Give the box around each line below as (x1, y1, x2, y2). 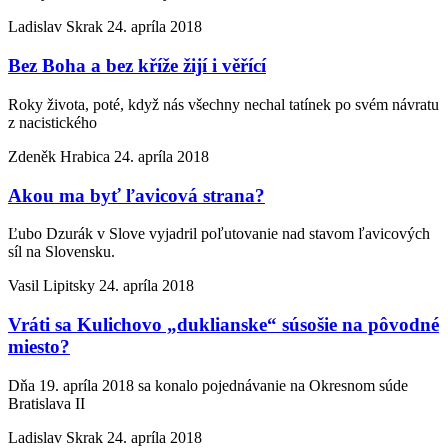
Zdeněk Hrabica (8, 147, 114, 165)
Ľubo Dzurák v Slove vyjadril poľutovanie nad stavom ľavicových (8, 225, 430, 243)
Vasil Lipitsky (8, 277, 99, 295)
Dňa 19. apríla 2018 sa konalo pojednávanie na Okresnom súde (8, 376, 408, 394)
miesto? (8, 336, 70, 358)
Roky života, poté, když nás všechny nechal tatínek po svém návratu (8, 95, 439, 113)
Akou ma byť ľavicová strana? (8, 184, 265, 206)
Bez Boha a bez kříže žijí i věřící (8, 55, 266, 77)
